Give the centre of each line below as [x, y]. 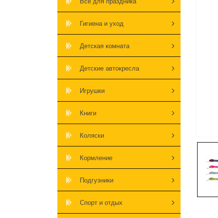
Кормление [96, 158]
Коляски [92, 135]
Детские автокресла [109, 68]
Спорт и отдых [101, 202]
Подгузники [97, 180]
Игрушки [92, 91]
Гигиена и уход [102, 23]
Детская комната [105, 46]
